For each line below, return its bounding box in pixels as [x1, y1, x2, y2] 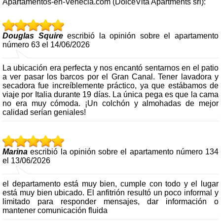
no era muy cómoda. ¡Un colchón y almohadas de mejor [2, 99, 219, 108]
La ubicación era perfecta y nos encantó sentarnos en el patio [2, 64, 219, 72]
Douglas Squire [2, 31, 63, 40]
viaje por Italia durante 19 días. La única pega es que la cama [2, 90, 219, 99]
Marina [2, 147, 28, 156]
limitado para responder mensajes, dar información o [2, 197, 219, 206]
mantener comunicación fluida [2, 206, 108, 215]
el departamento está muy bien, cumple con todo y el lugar [2, 180, 219, 188]
